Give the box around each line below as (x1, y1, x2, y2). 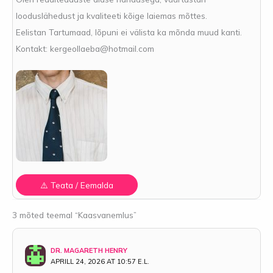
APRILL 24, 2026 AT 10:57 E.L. (50, 257, 149, 266)
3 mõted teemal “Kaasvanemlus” (12, 210, 136, 221)
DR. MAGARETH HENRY (50, 246, 127, 255)
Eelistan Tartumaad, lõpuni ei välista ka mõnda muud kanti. (16, 26, 242, 37)
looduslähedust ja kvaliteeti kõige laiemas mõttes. (16, 10, 207, 21)
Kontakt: (16, 43, 50, 54)
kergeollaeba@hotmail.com (50, 43, 154, 54)
